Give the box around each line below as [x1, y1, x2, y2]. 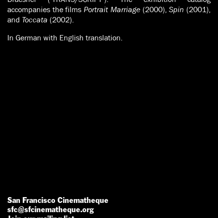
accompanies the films [7, 4, 84, 15]
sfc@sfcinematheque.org [7, 204, 94, 214]
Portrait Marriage [84, 4, 140, 15]
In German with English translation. [7, 32, 123, 43]
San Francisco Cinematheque [7, 195, 109, 205]
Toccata [22, 14, 48, 25]
